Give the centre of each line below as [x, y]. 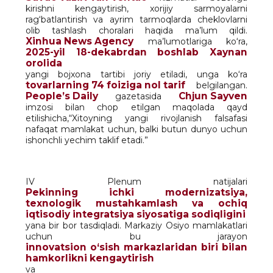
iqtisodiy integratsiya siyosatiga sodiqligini [136, 214]
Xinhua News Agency [80, 41]
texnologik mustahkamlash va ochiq [136, 203]
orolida [44, 63]
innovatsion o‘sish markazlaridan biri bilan [136, 247]
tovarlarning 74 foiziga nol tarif [105, 85]
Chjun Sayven [213, 96]
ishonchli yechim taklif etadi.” [87, 140]
